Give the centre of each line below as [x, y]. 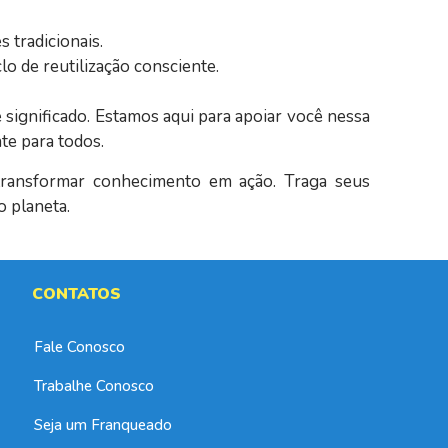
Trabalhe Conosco [94, 386]
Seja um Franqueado [103, 425]
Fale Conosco [80, 347]
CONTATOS [77, 294]
